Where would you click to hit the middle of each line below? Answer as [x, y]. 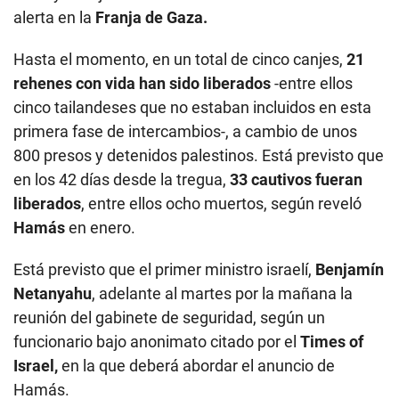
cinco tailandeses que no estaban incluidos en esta [192, 108]
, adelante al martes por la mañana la [222, 294]
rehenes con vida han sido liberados [144, 84]
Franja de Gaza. [150, 18]
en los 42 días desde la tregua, [120, 180]
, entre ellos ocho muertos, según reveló [221, 204]
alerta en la [53, 18]
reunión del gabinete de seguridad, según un [169, 318]
